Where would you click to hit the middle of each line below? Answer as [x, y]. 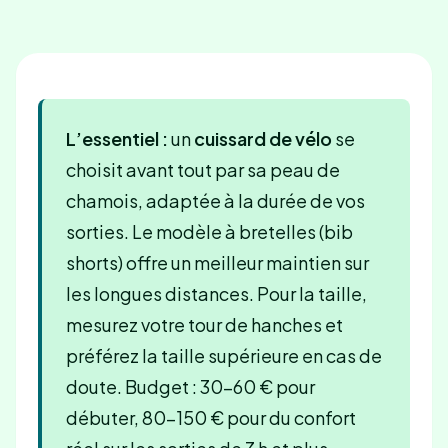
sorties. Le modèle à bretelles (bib [209, 231]
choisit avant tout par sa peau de [202, 169]
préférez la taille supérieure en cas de [223, 355]
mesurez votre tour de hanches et [204, 324]
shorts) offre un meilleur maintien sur [217, 262]
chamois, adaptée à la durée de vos [215, 200]
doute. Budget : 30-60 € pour [190, 386]
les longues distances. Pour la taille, [216, 293]
